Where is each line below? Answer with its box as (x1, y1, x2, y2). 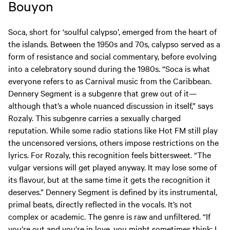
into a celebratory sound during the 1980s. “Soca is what (8, 63, 210, 74)
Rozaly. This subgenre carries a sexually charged (8, 112, 181, 124)
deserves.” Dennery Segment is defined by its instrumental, (8, 186, 217, 198)
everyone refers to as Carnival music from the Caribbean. (8, 75, 212, 87)
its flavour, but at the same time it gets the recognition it (8, 174, 210, 185)
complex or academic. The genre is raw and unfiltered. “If (8, 210, 210, 222)
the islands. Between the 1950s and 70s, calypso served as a (8, 38, 220, 50)
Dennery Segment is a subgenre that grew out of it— (8, 87, 197, 99)
